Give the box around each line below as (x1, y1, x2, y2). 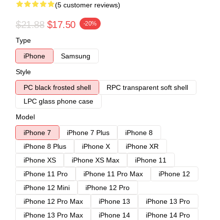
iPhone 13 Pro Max (24, 211, 83, 219)
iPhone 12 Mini (24, 183, 70, 192)
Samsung (61, 52, 90, 60)
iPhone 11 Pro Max (83, 169, 143, 178)
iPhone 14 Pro (146, 211, 190, 219)
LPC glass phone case (24, 97, 93, 105)
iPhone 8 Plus (24, 142, 66, 150)
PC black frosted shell (24, 83, 91, 91)
